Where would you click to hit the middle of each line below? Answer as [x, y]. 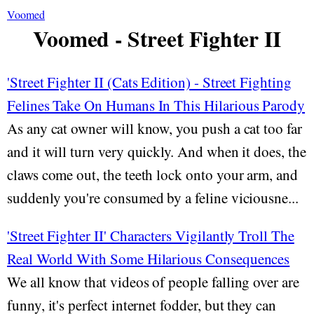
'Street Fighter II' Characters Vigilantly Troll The [151, 235]
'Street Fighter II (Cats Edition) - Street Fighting [149, 82]
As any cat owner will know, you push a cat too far [155, 128]
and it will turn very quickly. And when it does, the [157, 151]
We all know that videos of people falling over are [153, 282]
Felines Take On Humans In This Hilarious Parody [156, 105]
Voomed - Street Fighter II [157, 39]
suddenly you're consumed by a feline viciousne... [153, 198]
